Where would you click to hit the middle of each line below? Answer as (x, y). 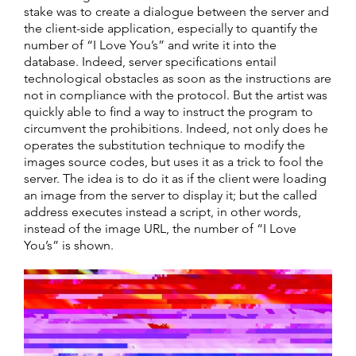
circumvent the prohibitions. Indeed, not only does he (176, 129)
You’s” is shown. (69, 246)
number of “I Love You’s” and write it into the (150, 45)
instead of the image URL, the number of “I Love (160, 229)
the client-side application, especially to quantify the (171, 29)
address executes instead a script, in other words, (163, 212)
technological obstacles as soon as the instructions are (178, 79)
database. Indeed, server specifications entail (150, 62)
